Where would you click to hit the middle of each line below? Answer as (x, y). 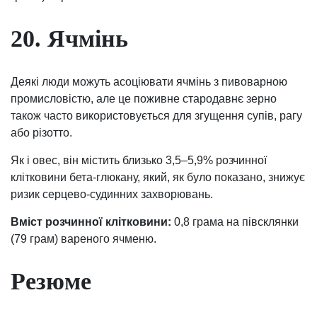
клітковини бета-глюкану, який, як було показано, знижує (158, 177)
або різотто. (41, 132)
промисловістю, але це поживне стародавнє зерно (144, 98)
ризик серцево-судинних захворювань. (112, 194)
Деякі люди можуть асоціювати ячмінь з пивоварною (149, 81)
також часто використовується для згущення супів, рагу (156, 115)
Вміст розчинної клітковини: (91, 221)
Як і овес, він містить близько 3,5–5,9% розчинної (139, 160)
